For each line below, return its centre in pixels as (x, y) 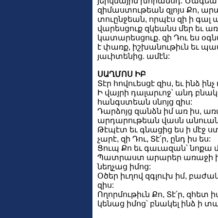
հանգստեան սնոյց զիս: (145, 102)
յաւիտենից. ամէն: (134, 56)
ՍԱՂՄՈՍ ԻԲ (122, 74)
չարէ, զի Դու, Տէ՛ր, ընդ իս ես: (154, 139)
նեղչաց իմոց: (124, 166)
